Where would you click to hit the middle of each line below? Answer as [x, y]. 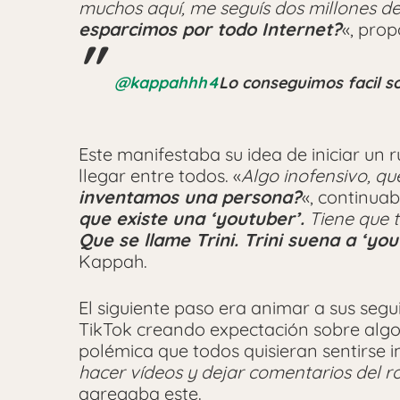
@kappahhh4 [167, 82]
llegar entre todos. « [160, 175]
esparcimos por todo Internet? [210, 29]
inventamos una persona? [190, 196]
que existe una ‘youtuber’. [192, 218]
